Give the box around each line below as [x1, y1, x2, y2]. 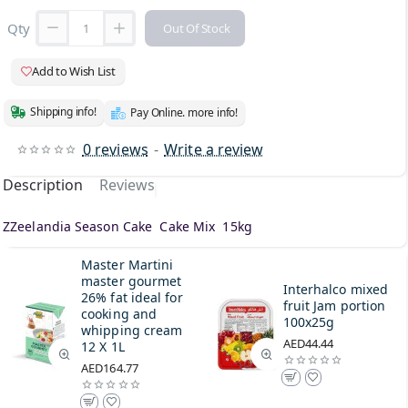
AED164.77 [81, 359, 138, 376]
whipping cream [81, 321, 183, 339]
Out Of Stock [163, 19, 230, 36]
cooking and [81, 304, 158, 322]
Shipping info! [30, 104, 97, 120]
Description [3, 174, 83, 195]
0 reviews [82, 138, 148, 159]
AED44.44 [282, 334, 334, 352]
